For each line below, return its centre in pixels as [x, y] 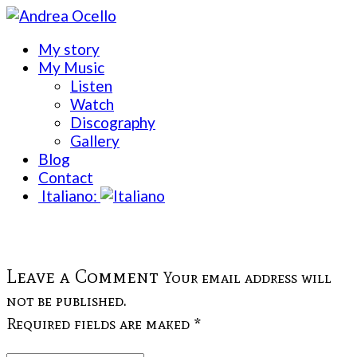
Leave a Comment [85, 276]
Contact [66, 177]
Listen [91, 86]
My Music [71, 67]
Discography [113, 122]
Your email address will [247, 277]
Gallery [95, 141]
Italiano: [69, 196]
